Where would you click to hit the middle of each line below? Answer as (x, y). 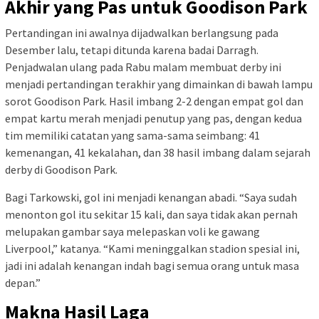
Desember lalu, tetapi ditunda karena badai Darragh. (132, 49)
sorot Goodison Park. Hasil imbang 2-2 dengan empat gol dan (154, 101)
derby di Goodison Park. (61, 169)
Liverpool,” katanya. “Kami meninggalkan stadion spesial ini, (152, 248)
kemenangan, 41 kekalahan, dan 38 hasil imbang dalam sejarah (158, 152)
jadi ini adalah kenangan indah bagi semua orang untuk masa (152, 265)
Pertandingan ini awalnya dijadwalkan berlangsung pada (142, 32)
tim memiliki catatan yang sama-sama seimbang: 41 (132, 135)
